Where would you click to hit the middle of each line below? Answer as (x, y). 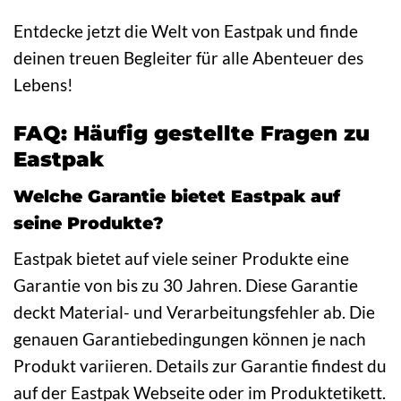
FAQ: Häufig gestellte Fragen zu (192, 133)
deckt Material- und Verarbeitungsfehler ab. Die (194, 311)
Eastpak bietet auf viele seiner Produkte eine (181, 258)
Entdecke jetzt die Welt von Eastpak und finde (186, 30)
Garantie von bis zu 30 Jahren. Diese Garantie (186, 285)
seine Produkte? (89, 223)
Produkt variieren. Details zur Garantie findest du (200, 365)
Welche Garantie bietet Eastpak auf (177, 196)
